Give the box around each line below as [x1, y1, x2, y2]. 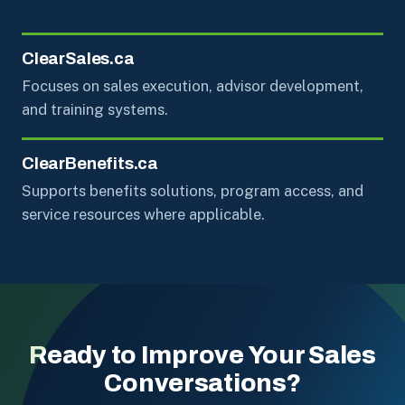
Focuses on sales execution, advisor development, [22, 76, 363, 95]
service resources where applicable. [22, 204, 265, 223]
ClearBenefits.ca [22, 154, 159, 173]
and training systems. [22, 99, 168, 118]
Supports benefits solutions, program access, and [22, 181, 363, 200]
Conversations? [104, 369, 301, 397]
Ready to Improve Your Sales [29, 341, 376, 369]
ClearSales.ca [22, 49, 135, 68]
